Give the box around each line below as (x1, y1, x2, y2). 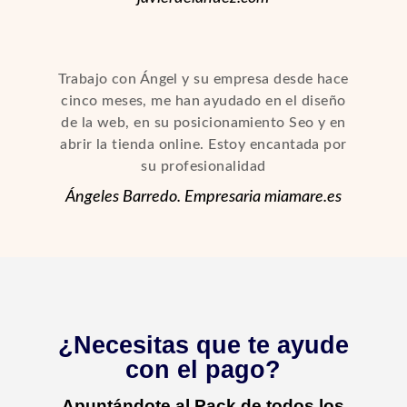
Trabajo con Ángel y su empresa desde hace (58, 72, 349, 86)
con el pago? (125, 356, 282, 383)
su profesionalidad (141, 159, 266, 174)
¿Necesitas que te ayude (57, 332, 349, 359)
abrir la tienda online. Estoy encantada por (60, 137, 347, 152)
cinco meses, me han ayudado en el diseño (61, 94, 346, 108)
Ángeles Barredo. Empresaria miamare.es (65, 189, 342, 205)
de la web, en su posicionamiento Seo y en (61, 115, 346, 130)
